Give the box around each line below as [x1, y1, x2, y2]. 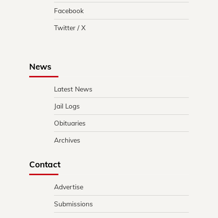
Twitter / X [54, 23, 86, 32]
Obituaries [54, 118, 86, 127]
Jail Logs [54, 101, 80, 110]
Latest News [54, 84, 92, 93]
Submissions [54, 199, 93, 208]
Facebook [54, 6, 84, 15]
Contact [29, 159, 60, 169]
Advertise [54, 182, 83, 191]
